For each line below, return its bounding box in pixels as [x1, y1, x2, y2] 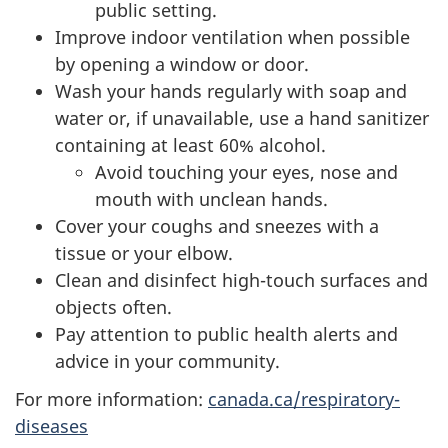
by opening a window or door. [55, 51, 309, 76]
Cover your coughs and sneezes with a [55, 213, 379, 238]
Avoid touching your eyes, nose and [95, 159, 398, 184]
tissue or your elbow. [55, 240, 233, 265]
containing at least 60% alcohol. [55, 132, 326, 157]
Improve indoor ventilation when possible [55, 24, 410, 49]
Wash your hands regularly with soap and [55, 78, 407, 103]
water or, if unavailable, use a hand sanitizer [55, 105, 429, 130]
